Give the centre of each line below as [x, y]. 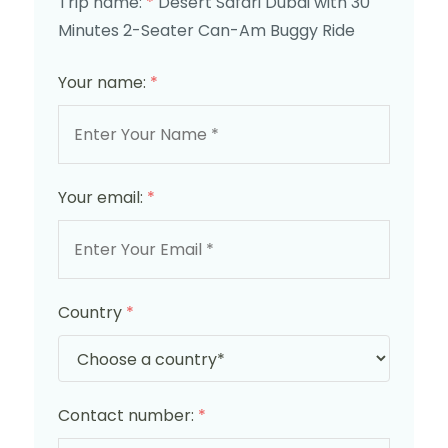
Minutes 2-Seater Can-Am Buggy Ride [206, 30]
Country [92, 312]
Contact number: [128, 415]
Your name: [104, 82]
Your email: [102, 197]
